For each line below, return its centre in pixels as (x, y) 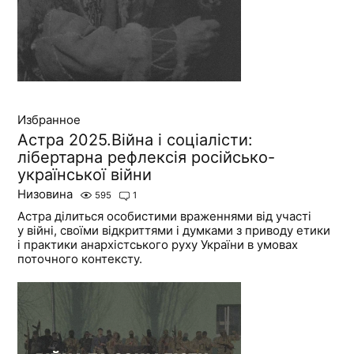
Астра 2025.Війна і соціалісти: (136, 140)
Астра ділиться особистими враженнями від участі (165, 217)
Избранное (49, 120)
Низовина (45, 194)
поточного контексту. (80, 259)
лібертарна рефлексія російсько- (147, 158)
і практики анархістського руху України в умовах (158, 245)
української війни (85, 175)
